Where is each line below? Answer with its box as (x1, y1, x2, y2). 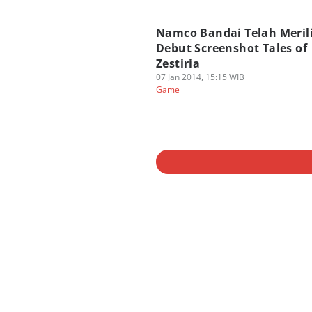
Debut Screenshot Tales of (156, 40, 307, 56)
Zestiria (156, 56, 201, 71)
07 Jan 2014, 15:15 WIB (156, 71, 244, 83)
